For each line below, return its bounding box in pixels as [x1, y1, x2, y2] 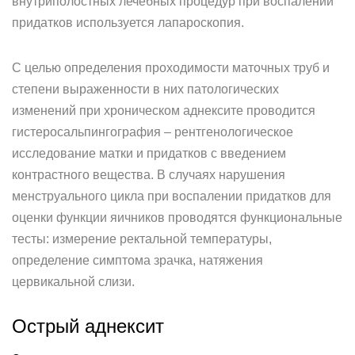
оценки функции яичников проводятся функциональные [12, 211, 342, 224]
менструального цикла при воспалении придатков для [12, 189, 331, 203]
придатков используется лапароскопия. [12, 16, 244, 29]
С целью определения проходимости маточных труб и [12, 61, 330, 74]
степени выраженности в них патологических [12, 82, 279, 96]
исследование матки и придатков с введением [12, 147, 286, 160]
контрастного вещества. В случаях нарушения [12, 168, 285, 181]
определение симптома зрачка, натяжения [12, 254, 263, 267]
